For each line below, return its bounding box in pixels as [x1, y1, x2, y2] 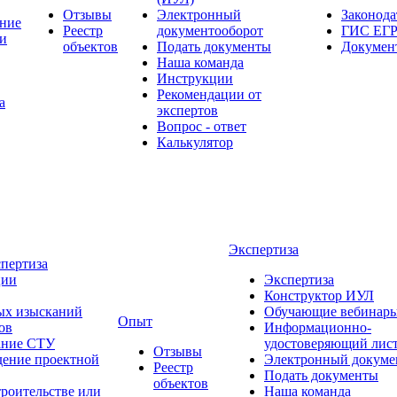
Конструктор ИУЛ [264, 288, 374, 303]
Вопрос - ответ [157, 119, 246, 134]
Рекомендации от [157, 87, 261, 102]
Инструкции [157, 71, 233, 86]
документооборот [157, 23, 263, 38]
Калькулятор [157, 135, 233, 150]
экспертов [157, 103, 218, 118]
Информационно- [264, 320, 371, 335]
